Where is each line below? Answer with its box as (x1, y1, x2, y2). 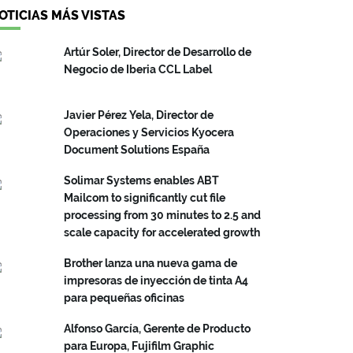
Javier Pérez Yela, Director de (64, 109, 214, 122)
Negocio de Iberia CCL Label (64, 63, 212, 76)
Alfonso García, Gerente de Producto (64, 322, 251, 336)
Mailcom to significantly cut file (64, 191, 225, 205)
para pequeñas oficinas (64, 292, 184, 305)
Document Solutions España (64, 143, 210, 157)
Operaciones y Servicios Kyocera (64, 126, 234, 139)
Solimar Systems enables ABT (64, 174, 219, 188)
